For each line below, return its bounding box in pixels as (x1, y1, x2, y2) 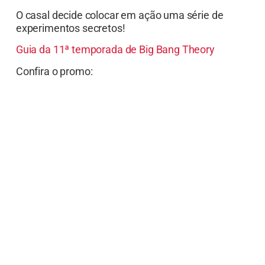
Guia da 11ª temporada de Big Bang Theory (15, 43, 215, 56)
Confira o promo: (15, 64, 93, 77)
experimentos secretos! (15, 21, 125, 34)
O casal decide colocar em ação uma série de (15, 8, 224, 21)
